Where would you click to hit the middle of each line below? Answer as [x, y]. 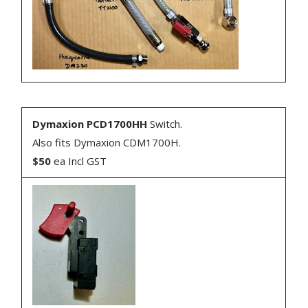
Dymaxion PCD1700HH [90, 123]
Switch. [165, 123]
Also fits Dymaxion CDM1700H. [107, 142]
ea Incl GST [79, 161]
